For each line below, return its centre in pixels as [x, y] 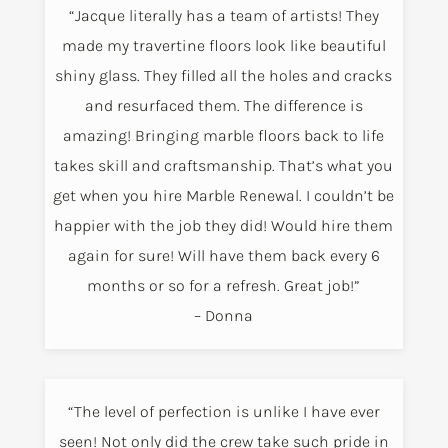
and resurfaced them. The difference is [223, 106]
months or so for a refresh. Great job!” [224, 286]
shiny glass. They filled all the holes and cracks [224, 76]
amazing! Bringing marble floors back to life [224, 136]
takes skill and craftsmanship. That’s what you [224, 166]
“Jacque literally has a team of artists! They [223, 16]
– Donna [224, 316]
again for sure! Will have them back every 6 [223, 256]
